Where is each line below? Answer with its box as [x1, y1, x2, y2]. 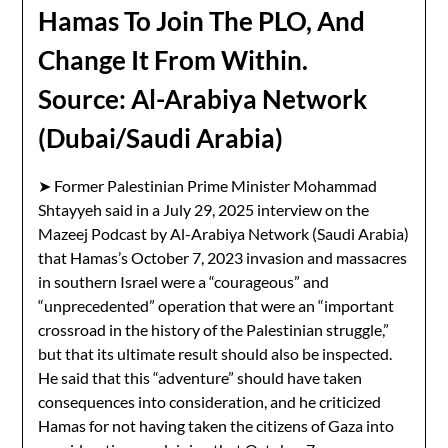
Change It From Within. [38, 44, 309, 76]
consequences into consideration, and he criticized [38, 392, 382, 411]
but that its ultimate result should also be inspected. [38, 344, 393, 363]
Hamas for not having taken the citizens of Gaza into [38, 416, 395, 435]
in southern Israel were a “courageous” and [38, 272, 330, 291]
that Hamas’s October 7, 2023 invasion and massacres [38, 248, 408, 267]
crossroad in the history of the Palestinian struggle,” [38, 320, 390, 339]
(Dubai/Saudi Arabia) [38, 122, 284, 154]
